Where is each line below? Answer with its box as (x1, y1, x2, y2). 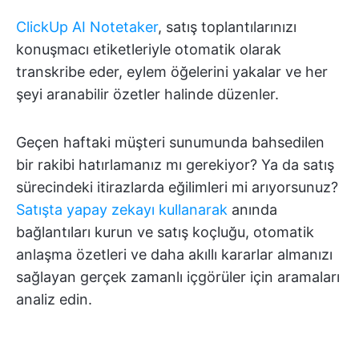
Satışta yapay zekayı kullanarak (16, 201, 228, 218)
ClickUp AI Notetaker (16, 18, 158, 35)
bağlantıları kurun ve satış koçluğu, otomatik (16, 224, 314, 240)
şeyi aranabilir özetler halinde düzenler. (16, 86, 279, 103)
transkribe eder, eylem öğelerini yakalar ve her (16, 63, 328, 80)
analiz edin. (16, 291, 92, 308)
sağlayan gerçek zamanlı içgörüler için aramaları (16, 268, 340, 285)
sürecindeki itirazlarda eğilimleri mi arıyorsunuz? (16, 179, 338, 196)
